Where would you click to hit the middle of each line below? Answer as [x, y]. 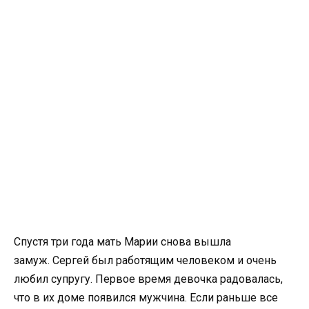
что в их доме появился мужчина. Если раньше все [146, 298]
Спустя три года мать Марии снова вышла [122, 242]
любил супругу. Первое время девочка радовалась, [148, 279]
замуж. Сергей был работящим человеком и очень [145, 261]
